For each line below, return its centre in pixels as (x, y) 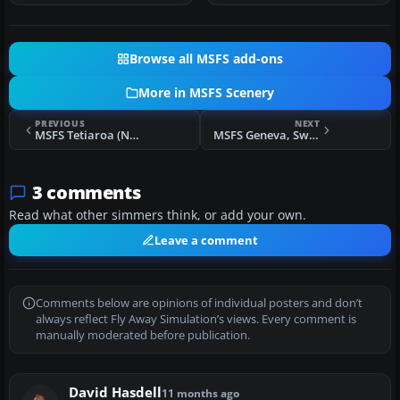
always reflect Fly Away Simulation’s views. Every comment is (196, 320)
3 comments (87, 193)
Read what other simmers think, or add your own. (158, 216)
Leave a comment (206, 241)
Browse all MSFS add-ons (206, 59)
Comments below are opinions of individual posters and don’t (199, 304)
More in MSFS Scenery (206, 93)
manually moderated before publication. (143, 336)
